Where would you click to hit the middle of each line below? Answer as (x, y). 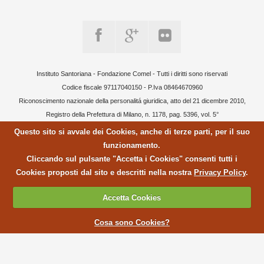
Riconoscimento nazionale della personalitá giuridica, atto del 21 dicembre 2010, (132, 100)
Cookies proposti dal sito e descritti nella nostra (105, 173)
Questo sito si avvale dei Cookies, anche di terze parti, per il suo (132, 132)
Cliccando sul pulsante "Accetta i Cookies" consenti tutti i (132, 159)
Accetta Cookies (132, 197)
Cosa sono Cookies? (132, 223)
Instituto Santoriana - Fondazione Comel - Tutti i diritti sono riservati (132, 73)
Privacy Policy (220, 173)
